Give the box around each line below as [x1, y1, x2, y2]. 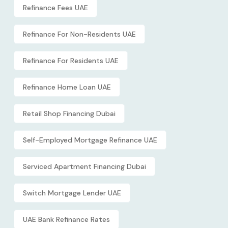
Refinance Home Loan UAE [23, 82, 111, 92]
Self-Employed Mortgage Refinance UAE [23, 135, 157, 145]
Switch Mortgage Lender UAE [23, 188, 121, 197]
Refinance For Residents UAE [23, 55, 119, 65]
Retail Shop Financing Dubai [23, 108, 116, 118]
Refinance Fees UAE [23, 3, 88, 12]
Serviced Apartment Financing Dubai [23, 161, 146, 171]
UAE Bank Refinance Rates [23, 214, 110, 224]
